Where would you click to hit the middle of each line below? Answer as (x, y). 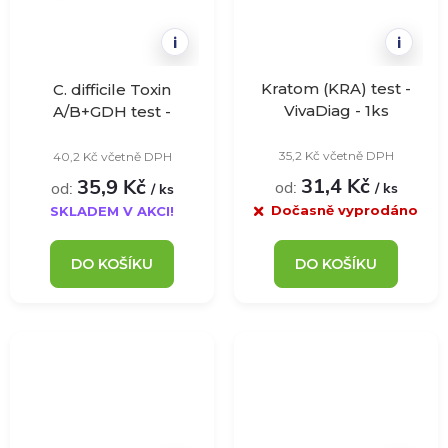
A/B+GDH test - (112, 111)
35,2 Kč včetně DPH (336, 155)
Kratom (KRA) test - (336, 88)
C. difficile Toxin (112, 89)
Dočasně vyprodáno (344, 209)
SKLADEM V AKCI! (112, 210)
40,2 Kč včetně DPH (112, 156)
